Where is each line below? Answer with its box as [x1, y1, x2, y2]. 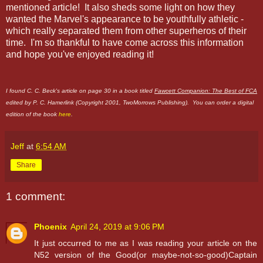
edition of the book [6, 110, 59, 117]
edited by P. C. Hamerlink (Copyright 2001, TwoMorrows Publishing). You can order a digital [6, 99, 254, 106]
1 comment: [6, 190, 65, 203]
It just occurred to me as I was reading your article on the [34, 238, 257, 248]
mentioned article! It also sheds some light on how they [6, 2, 235, 12]
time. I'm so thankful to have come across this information [6, 37, 244, 48]
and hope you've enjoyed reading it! [6, 49, 154, 59]
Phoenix [34, 222, 67, 232]
